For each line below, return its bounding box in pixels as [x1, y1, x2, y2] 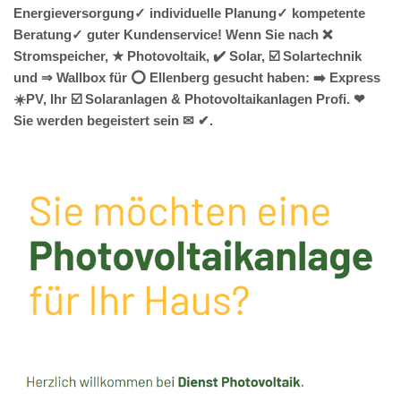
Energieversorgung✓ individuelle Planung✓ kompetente [13, 5, 365, 21]
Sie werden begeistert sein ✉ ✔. [13, 113, 213, 129]
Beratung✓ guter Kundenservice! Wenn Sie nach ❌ [13, 27, 332, 43]
